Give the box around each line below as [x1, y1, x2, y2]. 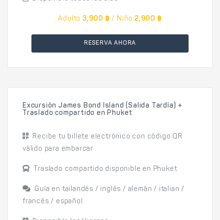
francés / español [23, 198, 83, 205]
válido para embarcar [23, 146, 94, 153]
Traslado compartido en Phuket [23, 110, 133, 117]
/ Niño [111, 16, 133, 23]
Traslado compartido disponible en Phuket [29, 166, 177, 173]
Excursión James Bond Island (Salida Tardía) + [23, 103, 183, 110]
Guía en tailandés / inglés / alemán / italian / [30, 186, 185, 193]
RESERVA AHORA [83, 40, 137, 46]
